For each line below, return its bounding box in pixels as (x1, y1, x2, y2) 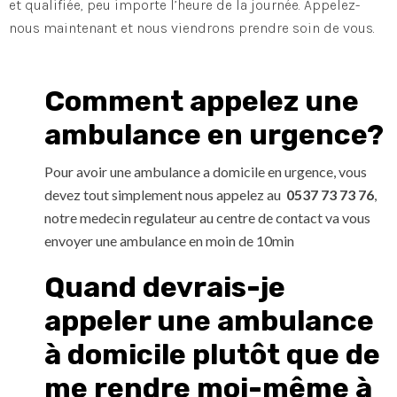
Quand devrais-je (44, 270, 285, 305)
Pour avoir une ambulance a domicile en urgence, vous (44, 163, 367, 181)
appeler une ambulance (44, 304, 374, 339)
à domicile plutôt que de (44, 338, 380, 372)
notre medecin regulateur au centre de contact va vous (44, 209, 370, 227)
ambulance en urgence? (44, 118, 384, 152)
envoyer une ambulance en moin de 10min (44, 232, 294, 250)
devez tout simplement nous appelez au (44, 186, 286, 204)
